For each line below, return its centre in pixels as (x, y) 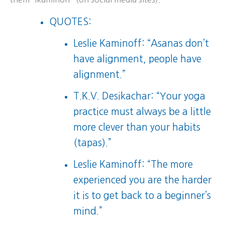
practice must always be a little (142, 112)
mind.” (88, 211)
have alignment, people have (138, 59)
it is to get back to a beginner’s (142, 196)
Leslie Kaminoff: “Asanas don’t (141, 44)
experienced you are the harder (143, 180)
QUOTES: (70, 22)
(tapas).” (93, 143)
